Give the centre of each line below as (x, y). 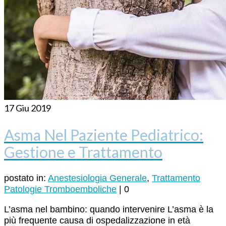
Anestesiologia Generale (97, 178)
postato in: (26, 178)
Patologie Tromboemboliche (60, 189)
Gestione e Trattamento (83, 152)
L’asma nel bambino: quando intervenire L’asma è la (109, 210)
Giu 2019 (33, 108)
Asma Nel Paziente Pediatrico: (104, 134)
